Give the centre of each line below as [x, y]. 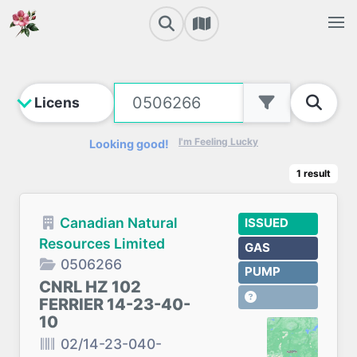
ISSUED [266, 223]
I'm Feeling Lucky [218, 141]
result [317, 173]
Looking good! [129, 143]
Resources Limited [102, 243]
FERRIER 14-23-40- [115, 304]
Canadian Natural [119, 223]
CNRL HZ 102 [90, 287]
